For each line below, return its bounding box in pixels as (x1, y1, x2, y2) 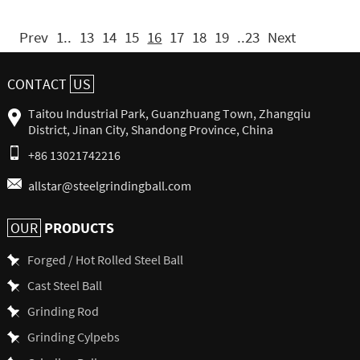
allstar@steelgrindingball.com (27, 178, 191, 193)
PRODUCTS (40, 219, 114, 235)
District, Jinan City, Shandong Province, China (27, 121, 273, 137)
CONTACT (6, 76, 70, 92)
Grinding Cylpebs (27, 329, 120, 344)
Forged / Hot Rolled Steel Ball (27, 252, 183, 267)
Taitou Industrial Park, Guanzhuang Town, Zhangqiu (27, 105, 311, 121)
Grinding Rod (27, 303, 99, 318)
